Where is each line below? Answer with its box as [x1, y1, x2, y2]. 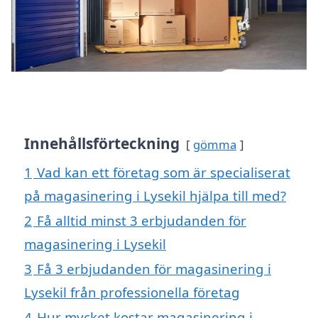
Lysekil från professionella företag [24, 283, 240, 302]
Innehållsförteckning [24, 133, 180, 154]
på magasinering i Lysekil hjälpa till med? [24, 187, 286, 205]
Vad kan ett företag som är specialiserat [37, 163, 290, 182]
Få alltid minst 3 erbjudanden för [37, 212, 246, 230]
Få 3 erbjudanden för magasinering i [37, 260, 271, 278]
